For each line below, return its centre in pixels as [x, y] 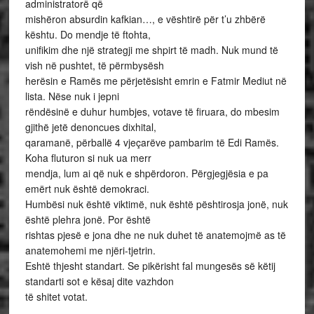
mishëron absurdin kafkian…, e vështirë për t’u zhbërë [145, 19]
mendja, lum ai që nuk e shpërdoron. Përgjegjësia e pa [146, 173]
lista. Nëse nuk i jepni [72, 96]
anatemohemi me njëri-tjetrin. [90, 250]
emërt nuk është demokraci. [87, 189]
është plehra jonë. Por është [88, 219]
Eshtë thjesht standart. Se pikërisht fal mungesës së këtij [150, 266]
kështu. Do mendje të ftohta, [88, 34]
